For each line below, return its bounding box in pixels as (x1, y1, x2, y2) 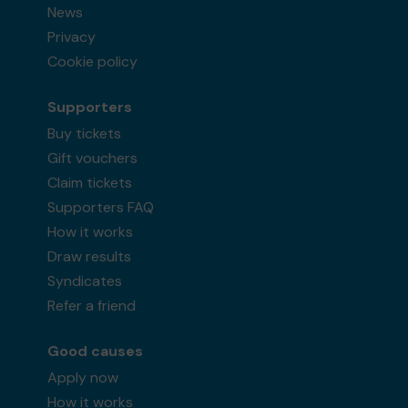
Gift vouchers (47, 148, 138, 168)
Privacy (47, 26, 97, 46)
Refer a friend (47, 295, 137, 315)
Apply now (47, 367, 119, 387)
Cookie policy (47, 51, 138, 71)
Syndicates (47, 270, 123, 291)
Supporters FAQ (47, 197, 155, 217)
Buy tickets (47, 123, 122, 143)
